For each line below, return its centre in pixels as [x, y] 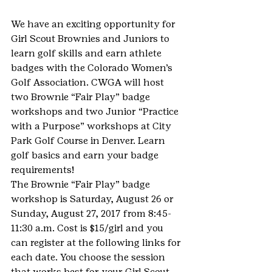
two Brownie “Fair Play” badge [82, 97]
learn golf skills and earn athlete [87, 53]
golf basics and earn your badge [86, 155]
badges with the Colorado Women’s [93, 68]
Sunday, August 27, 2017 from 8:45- [91, 213]
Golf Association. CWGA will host [89, 82]
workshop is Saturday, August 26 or [93, 199]
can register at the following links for [97, 243]
